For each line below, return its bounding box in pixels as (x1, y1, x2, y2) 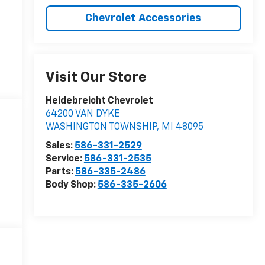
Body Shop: (45, 180, 98, 190)
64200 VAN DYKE (45, 109, 119, 119)
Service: (45, 154, 84, 164)
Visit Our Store (45, 70, 147, 85)
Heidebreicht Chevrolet (45, 96, 153, 106)
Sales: (45, 141, 75, 151)
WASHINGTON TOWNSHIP (45, 122, 157, 132)
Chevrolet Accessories (85, 12, 202, 24)
